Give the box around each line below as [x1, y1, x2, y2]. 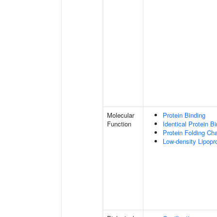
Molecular [107, 110, 134, 120]
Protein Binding [163, 110, 205, 120]
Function [107, 119, 131, 128]
